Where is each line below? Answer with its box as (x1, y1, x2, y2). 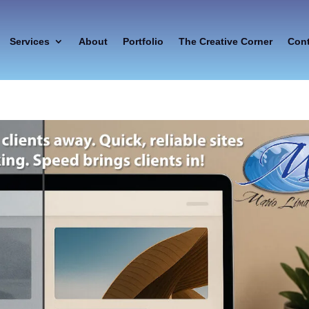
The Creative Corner (178, 36, 272, 47)
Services (9, 36, 50, 47)
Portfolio (122, 36, 163, 47)
